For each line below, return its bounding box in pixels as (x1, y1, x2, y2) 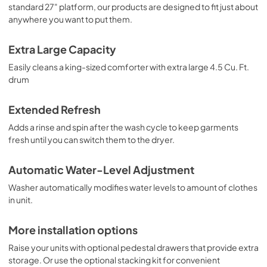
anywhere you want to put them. (8, 13, 132, 24)
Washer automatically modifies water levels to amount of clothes (8, 181, 257, 193)
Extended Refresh (8, 103, 101, 116)
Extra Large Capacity (8, 42, 116, 56)
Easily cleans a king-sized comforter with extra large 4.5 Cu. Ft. (8, 61, 249, 72)
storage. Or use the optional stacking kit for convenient (8, 254, 220, 265)
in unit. (8, 194, 33, 205)
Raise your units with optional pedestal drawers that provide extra (8, 241, 259, 253)
